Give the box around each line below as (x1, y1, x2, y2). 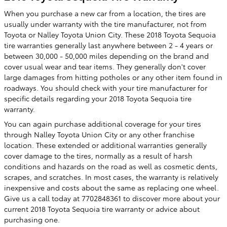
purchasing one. (4, 214, 60, 224)
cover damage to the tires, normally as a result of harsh (4, 150, 193, 161)
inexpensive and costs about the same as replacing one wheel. (4, 182, 219, 193)
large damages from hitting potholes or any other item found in (4, 71, 222, 82)
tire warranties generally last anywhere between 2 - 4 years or (4, 40, 213, 50)
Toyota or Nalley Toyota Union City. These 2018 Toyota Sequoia (4, 29, 216, 40)
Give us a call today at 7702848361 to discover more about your (4, 193, 220, 203)
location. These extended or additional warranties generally (4, 139, 207, 150)
